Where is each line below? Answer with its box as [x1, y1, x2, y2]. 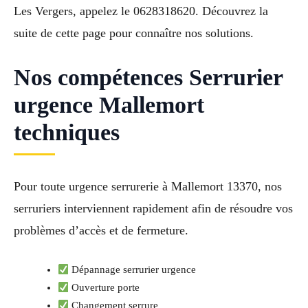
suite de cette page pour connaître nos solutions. [14, 25, 254, 40]
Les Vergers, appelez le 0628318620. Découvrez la [14, 3, 268, 18]
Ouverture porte [69, 282, 140, 294]
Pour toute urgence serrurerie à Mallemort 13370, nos [14, 179, 282, 193]
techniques [14, 119, 120, 145]
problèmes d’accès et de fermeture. [14, 223, 188, 237]
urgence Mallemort [14, 91, 204, 118]
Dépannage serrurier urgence [69, 264, 197, 276]
